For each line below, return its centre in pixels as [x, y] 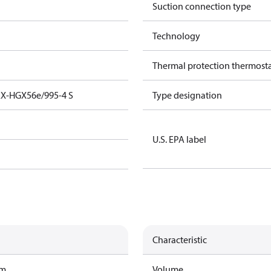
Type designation [187, 95]
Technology [176, 36]
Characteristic [180, 240]
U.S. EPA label [179, 139]
